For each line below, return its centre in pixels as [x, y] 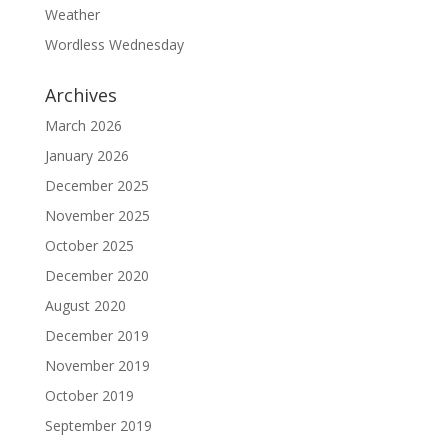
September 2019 [98, 425]
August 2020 [85, 305]
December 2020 [96, 275]
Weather [72, 14]
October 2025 [89, 245]
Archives [80, 95]
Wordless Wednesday [114, 44]
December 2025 [96, 185]
